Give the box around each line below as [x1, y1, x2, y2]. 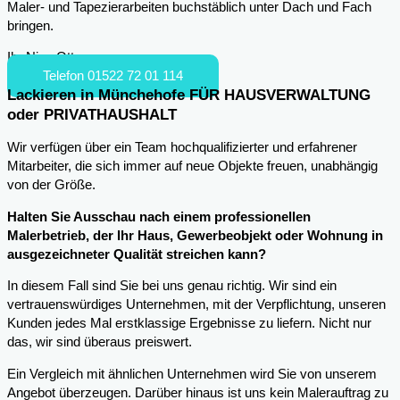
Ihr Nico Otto [7, 50, 81, 65]
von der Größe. [7, 177, 96, 192]
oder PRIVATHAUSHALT [7, 106, 177, 124]
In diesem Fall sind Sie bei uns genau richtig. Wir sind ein [7, 279, 337, 294]
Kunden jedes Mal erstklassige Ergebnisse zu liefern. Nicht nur [7, 316, 371, 331]
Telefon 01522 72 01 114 [43, 69, 183, 84]
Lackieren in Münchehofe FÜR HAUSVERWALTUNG [7, 87, 371, 104]
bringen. [7, 18, 54, 33]
